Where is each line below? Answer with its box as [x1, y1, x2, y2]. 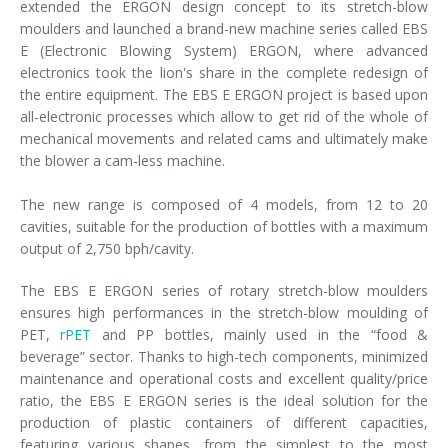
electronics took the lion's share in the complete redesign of [20, 62, 428, 82]
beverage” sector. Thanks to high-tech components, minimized [20, 346, 428, 366]
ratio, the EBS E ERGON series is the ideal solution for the [20, 390, 428, 410]
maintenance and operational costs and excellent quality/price [20, 368, 428, 388]
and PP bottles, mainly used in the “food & [91, 324, 429, 344]
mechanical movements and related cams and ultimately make [20, 128, 428, 148]
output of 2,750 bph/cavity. [20, 238, 194, 258]
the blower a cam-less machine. [20, 150, 225, 170]
